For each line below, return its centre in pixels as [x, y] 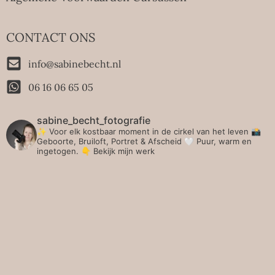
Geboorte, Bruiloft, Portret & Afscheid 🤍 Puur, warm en [144, 141]
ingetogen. [59, 151]
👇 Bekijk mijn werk [118, 151]
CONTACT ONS [51, 37]
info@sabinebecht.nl [75, 64]
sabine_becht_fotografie [94, 121]
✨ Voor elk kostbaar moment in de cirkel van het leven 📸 [149, 132]
